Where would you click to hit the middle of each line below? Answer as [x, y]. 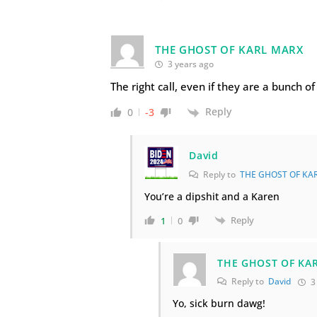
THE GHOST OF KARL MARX [229, 50]
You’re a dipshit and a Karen [212, 196]
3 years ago [190, 64]
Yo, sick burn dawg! [219, 304]
